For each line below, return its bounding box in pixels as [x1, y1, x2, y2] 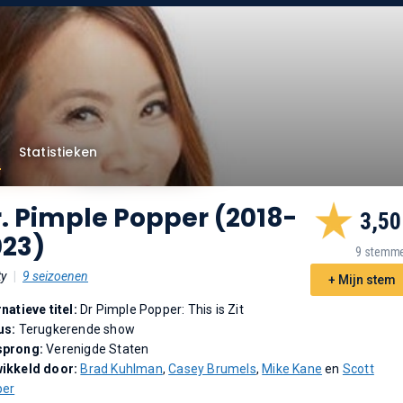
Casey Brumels [168, 362, 256, 376]
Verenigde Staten [46, 342, 149, 356]
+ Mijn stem [327, 273, 396, 287]
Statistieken [18, 143, 98, 161]
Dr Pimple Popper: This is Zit [80, 302, 244, 317]
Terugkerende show [18, 322, 136, 336]
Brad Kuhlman [80, 362, 163, 376]
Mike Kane [262, 362, 323, 376]
